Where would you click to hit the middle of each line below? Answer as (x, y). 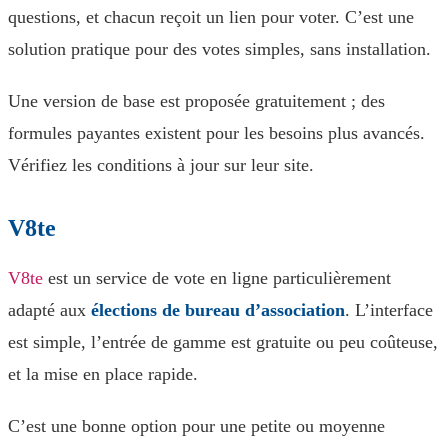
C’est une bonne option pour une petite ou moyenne (196, 426)
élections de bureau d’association (218, 310)
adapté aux (49, 310)
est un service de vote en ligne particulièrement (217, 278)
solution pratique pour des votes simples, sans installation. (219, 49)
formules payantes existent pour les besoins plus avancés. (216, 133)
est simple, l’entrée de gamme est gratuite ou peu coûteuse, (223, 342)
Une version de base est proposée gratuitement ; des (196, 101)
